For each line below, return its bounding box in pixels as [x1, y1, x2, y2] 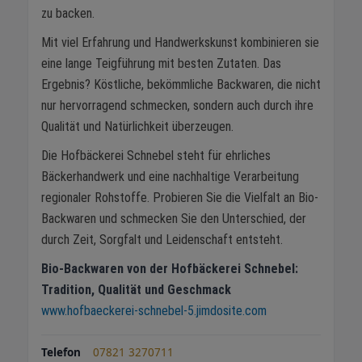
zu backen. [41, 6, 95, 22]
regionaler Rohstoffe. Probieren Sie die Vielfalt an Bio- [41, 189, 318, 205]
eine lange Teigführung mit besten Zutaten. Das [41, 55, 281, 71]
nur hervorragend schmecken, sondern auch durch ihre [41, 97, 314, 113]
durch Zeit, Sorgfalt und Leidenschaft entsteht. [41, 231, 283, 247]
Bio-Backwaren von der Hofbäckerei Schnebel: [41, 260, 298, 276]
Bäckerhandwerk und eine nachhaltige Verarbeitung [41, 168, 299, 184]
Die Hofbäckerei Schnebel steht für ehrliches [41, 147, 271, 163]
